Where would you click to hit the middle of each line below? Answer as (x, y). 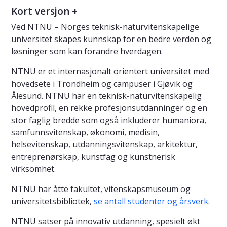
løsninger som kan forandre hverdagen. (87, 51)
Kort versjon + (44, 11)
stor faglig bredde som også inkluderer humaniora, (109, 120)
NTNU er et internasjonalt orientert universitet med (110, 71)
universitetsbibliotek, (52, 201)
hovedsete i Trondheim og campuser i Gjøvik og (102, 83)
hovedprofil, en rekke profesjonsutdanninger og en (109, 108)
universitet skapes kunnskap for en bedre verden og (111, 39)
